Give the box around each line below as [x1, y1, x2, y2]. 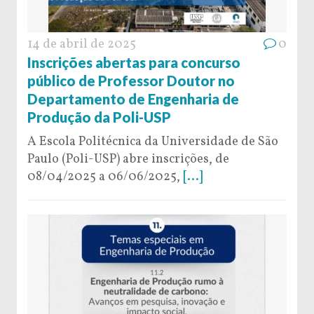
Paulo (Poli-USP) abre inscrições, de [27, 150, 229, 168]
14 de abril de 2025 [27, 35, 136, 53]
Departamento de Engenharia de [27, 90, 239, 107]
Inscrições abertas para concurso [27, 53, 240, 71]
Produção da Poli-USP [27, 108, 171, 125]
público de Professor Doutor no [27, 71, 235, 89]
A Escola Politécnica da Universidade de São [27, 132, 278, 151]
